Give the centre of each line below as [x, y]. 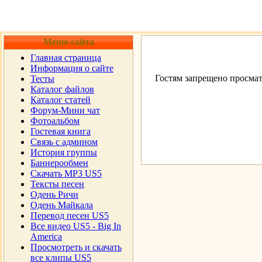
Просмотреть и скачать [76, 247]
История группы [64, 152]
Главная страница [66, 58]
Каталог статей [61, 100]
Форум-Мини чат [65, 110]
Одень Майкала [62, 205]
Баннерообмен [59, 163]
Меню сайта [68, 42]
